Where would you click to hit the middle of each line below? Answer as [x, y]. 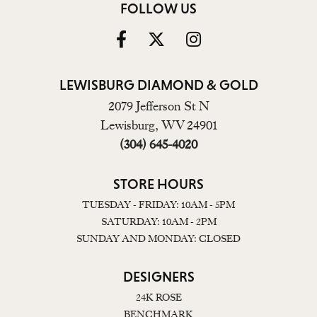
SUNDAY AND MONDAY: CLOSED [158, 238]
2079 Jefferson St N [158, 106]
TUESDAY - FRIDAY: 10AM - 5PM [158, 204]
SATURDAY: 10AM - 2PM [158, 221]
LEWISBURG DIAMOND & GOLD [158, 85]
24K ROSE [158, 297]
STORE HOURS [158, 184]
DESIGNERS [158, 276]
